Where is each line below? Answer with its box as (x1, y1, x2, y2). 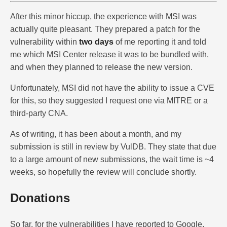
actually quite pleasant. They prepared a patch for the (10, 25, 200, 34)
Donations (10, 191, 70, 205)
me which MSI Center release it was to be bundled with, (10, 50, 209, 59)
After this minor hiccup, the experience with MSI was (10, 12, 197, 21)
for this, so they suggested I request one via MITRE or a (10, 96, 208, 105)
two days (79, 37, 113, 47)
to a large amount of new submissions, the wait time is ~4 (10, 155, 214, 164)
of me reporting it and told (113, 37, 206, 47)
